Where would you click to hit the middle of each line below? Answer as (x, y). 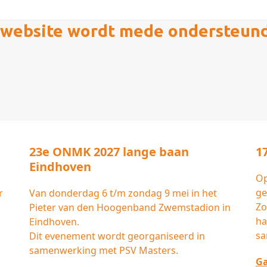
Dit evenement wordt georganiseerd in (117, 236)
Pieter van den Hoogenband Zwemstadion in (130, 208)
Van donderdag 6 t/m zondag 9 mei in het (123, 193)
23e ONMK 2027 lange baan (109, 152)
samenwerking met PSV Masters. (104, 251)
